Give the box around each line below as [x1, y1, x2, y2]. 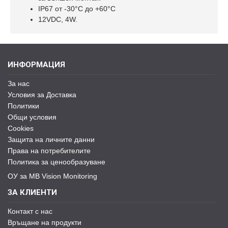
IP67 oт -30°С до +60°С [38, 5, 116, 13]
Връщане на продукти [8, 218, 81, 226]
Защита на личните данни [8, 135, 95, 144]
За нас [8, 79, 30, 88]
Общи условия [8, 113, 56, 121]
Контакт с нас [8, 207, 52, 215]
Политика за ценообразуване [8, 158, 105, 166]
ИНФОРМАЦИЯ [8, 60, 65, 69]
